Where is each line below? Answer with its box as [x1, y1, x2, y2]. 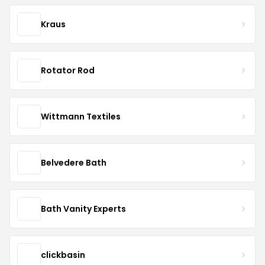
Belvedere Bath [41, 156, 106, 169]
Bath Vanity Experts [41, 202, 126, 215]
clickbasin [41, 248, 85, 261]
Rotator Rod [41, 64, 95, 76]
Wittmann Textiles [41, 110, 121, 122]
